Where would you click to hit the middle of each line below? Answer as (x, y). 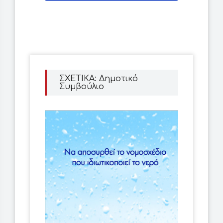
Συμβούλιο (82, 87)
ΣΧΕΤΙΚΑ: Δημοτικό (99, 79)
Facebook (111, 12)
